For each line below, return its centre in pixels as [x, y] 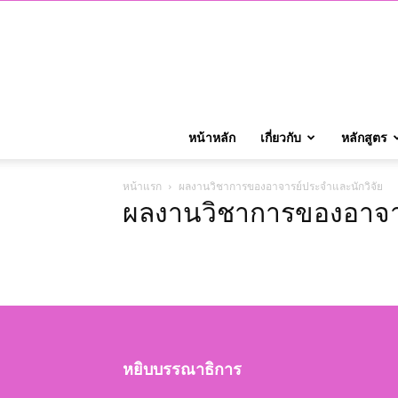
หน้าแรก [142, 186]
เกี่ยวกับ [281, 137]
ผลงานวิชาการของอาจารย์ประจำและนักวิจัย [281, 186]
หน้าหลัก [212, 137]
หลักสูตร [364, 137]
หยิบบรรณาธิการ [182, 369]
